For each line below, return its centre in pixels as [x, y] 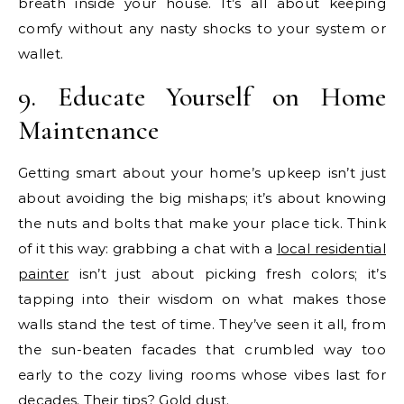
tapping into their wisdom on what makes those [202, 298]
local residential [331, 248]
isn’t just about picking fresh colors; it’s [227, 273]
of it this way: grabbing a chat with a [147, 248]
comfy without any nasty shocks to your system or [202, 28]
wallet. [41, 53]
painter [44, 273]
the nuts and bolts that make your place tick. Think [202, 223]
